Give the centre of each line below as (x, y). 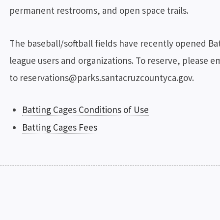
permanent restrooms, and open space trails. (99, 11)
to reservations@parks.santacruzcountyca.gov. (101, 78)
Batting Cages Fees (59, 127)
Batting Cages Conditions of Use (85, 110)
